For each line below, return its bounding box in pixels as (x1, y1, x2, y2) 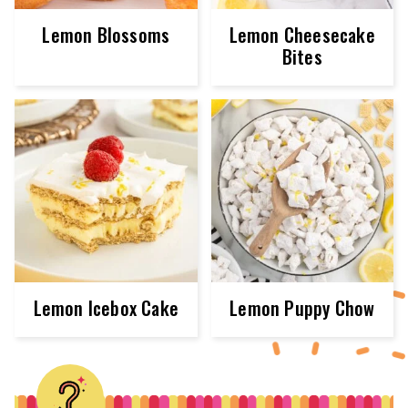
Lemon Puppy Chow (229, 293, 375, 321)
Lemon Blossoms (42, 21, 170, 49)
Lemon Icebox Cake (33, 293, 178, 321)
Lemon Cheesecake (229, 21, 375, 49)
